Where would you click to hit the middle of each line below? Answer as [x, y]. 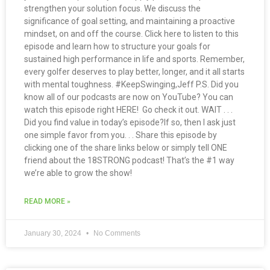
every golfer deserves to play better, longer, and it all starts [134, 72]
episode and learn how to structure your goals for [117, 47]
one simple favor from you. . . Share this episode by [121, 135]
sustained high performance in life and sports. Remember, [134, 59]
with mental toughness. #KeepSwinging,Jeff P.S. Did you [131, 85]
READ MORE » [47, 202]
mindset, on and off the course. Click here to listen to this [131, 34]
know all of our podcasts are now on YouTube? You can [129, 97]
